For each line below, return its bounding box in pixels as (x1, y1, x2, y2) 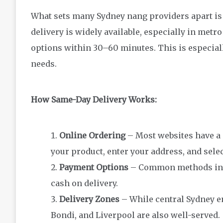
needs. (31, 59, 57, 69)
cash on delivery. (51, 178, 118, 189)
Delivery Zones (59, 194, 119, 205)
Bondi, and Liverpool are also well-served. (51, 210, 220, 221)
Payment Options (59, 162, 128, 173)
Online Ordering (59, 130, 125, 141)
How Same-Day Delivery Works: (31, 95, 157, 105)
